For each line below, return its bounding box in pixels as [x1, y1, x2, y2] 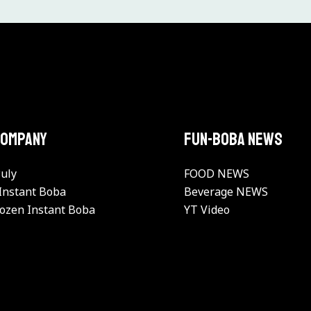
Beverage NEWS [184, 184, 269, 200]
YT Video [184, 202, 230, 218]
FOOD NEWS [184, 166, 250, 182]
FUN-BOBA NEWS [184, 128, 283, 151]
